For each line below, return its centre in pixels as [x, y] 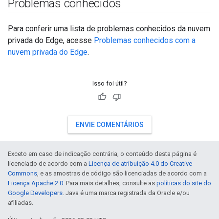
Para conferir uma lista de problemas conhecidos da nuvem [109, 29]
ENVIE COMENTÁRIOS [109, 125]
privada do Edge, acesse [51, 40]
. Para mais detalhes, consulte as [110, 183]
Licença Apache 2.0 [35, 183]
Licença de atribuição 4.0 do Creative [140, 164]
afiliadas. [21, 203]
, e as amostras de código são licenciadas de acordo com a [122, 173]
